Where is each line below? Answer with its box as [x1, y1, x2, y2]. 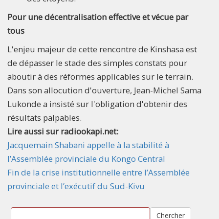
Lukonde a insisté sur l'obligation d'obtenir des [7, 98, 187, 109]
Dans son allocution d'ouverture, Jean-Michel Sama [7, 84, 201, 96]
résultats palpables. [7, 111, 82, 123]
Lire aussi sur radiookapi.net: [7, 125, 120, 137]
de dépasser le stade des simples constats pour [7, 57, 187, 68]
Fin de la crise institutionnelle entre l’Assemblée [7, 166, 190, 178]
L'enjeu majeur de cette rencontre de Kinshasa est [7, 43, 197, 55]
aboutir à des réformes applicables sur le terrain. [7, 70, 193, 82]
